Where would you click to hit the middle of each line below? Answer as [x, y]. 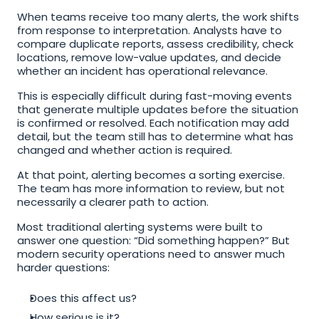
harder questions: [63, 267]
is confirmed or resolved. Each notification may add [153, 123]
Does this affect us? [83, 298]
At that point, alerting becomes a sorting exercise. [151, 175]
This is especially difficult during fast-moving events [155, 96]
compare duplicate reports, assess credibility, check [155, 44]
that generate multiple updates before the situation [158, 109]
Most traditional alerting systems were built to [140, 227]
